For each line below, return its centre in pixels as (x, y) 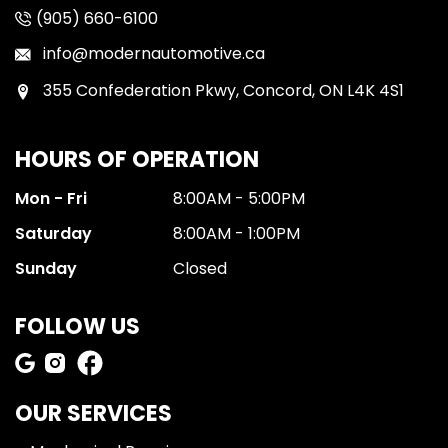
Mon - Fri (51, 198)
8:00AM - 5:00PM (239, 198)
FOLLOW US (77, 326)
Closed (200, 268)
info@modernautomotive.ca (154, 53)
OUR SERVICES (93, 413)
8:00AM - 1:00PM (236, 233)
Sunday (46, 268)
